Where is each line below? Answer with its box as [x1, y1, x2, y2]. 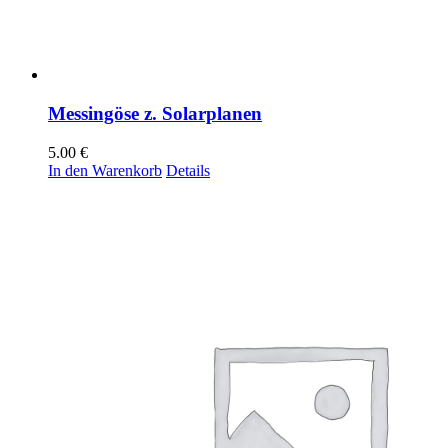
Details [166, 161, 210, 179]
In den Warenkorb [48, 161, 162, 179]
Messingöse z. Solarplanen [48, 102, 262, 124]
